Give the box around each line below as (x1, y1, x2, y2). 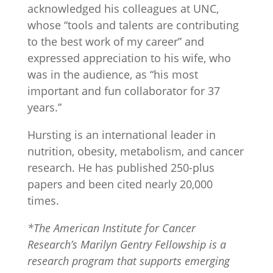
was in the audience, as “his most (27, 66, 198, 82)
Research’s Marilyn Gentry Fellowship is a (27, 236, 226, 252)
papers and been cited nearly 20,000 (27, 176, 213, 191)
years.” (27, 99, 62, 115)
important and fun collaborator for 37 (27, 83, 220, 98)
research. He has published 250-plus (27, 160, 214, 175)
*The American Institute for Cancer (27, 220, 196, 235)
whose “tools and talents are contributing (27, 17, 239, 32)
